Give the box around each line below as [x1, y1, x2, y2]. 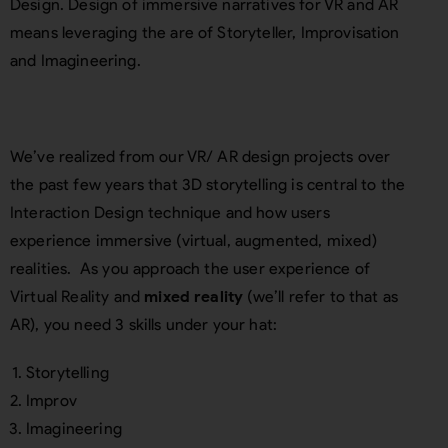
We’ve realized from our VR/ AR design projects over [10, 147, 391, 166]
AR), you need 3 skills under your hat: [10, 315, 278, 334]
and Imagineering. [10, 51, 145, 70]
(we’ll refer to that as [243, 287, 399, 306]
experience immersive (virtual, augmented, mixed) [10, 231, 377, 250]
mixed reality [144, 287, 244, 306]
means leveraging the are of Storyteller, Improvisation [10, 23, 400, 42]
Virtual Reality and [10, 287, 145, 306]
